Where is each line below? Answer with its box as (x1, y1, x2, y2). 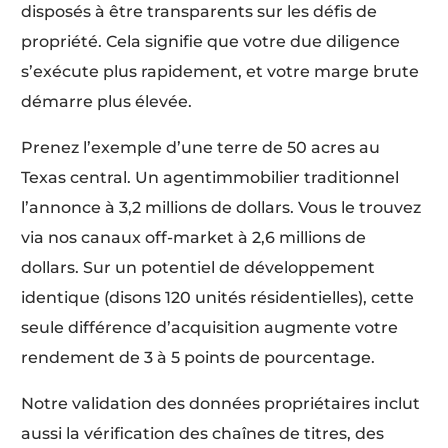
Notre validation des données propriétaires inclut (21, 394, 421, 414)
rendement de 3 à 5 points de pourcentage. (21, 348, 376, 368)
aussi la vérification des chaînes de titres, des (21, 424, 385, 444)
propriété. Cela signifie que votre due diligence (21, 32, 401, 52)
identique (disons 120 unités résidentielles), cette (21, 288, 415, 308)
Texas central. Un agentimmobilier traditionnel (21, 168, 400, 188)
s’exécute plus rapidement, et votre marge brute (21, 62, 420, 82)
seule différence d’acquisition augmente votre (21, 318, 399, 338)
